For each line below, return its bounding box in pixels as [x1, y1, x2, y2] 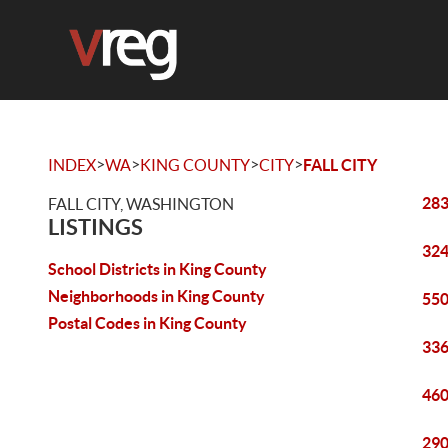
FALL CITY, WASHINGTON [48, 195, 234, 213]
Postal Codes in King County [48, 314, 247, 332]
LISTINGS [48, 214, 143, 239]
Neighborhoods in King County [48, 287, 265, 305]
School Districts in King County [48, 260, 267, 278]
